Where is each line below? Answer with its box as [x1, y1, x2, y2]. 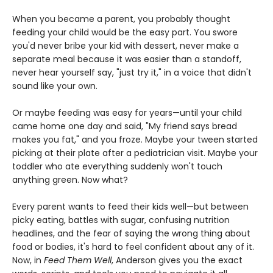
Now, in [12, 254, 44, 267]
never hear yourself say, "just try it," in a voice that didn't [12, 66, 252, 79]
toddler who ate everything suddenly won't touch [12, 160, 222, 173]
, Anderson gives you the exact [112, 254, 243, 267]
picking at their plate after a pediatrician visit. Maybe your [12, 147, 258, 160]
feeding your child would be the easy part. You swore [12, 26, 238, 39]
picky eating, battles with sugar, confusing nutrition [12, 214, 230, 227]
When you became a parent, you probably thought [12, 13, 230, 26]
